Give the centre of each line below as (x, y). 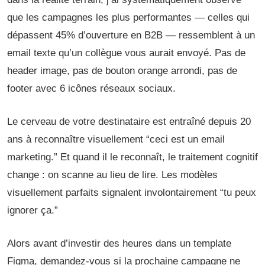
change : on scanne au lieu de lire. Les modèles (112, 175)
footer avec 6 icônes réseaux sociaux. (91, 88)
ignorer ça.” (33, 210)
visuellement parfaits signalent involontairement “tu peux (132, 193)
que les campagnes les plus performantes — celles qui (128, 17)
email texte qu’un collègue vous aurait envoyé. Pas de (126, 53)
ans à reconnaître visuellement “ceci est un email (116, 139)
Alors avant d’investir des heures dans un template (119, 243)
